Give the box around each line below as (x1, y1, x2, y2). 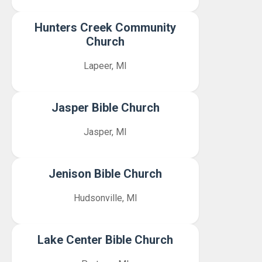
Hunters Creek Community (35, 20, 176, 35)
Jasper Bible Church (51, 101, 160, 115)
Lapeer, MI (84, 60, 127, 71)
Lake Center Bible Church (37, 233, 173, 247)
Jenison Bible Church (49, 167, 162, 181)
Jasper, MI (84, 126, 127, 137)
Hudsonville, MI (73, 192, 137, 204)
